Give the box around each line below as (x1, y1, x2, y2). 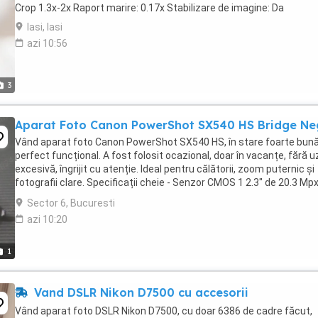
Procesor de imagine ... (15, 190, 117, 202)
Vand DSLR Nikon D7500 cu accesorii (31, 285, 248, 300)
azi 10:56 (27, 38, 67, 49)
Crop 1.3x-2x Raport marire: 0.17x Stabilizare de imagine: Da (15, 2, 284, 13)
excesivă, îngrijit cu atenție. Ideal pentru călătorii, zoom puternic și (15, 163, 314, 175)
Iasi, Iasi (27, 21, 62, 33)
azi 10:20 (27, 214, 67, 225)
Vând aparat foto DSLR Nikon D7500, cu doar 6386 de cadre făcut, (15, 305, 312, 317)
